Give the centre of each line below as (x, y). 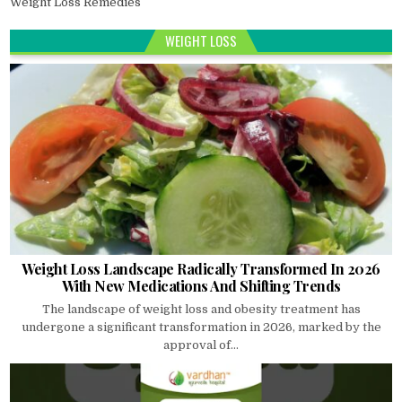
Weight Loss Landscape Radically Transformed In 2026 (201, 269)
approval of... (201, 345)
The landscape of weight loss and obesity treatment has (201, 310)
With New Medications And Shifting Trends (201, 286)
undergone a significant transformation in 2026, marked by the (201, 328)
